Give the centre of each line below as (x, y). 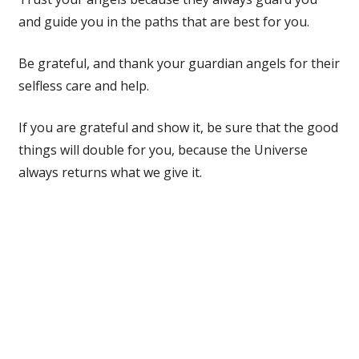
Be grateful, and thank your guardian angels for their (179, 63)
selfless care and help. (83, 85)
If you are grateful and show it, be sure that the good (178, 127)
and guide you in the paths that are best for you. (163, 21)
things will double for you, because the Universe (163, 149)
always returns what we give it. (110, 172)
